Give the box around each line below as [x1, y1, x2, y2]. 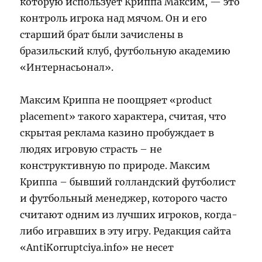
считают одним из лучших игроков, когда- [20, 208, 238, 220]
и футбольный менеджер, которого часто [20, 192, 228, 204]
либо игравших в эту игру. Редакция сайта [20, 225, 232, 237]
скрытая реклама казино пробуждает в [20, 126, 215, 139]
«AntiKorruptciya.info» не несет [20, 241, 174, 253]
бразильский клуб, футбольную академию [20, 44, 231, 57]
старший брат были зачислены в [20, 28, 184, 40]
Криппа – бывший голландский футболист [20, 175, 236, 188]
